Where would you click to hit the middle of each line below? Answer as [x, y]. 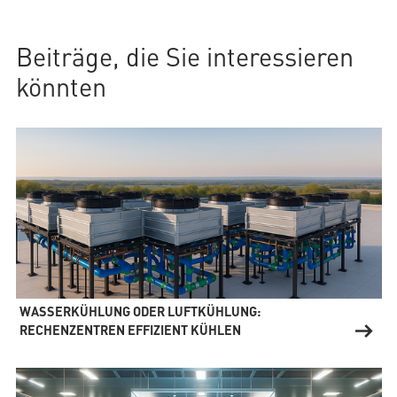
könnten [61, 86]
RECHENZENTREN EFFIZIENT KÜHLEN [130, 330]
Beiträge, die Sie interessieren [184, 56]
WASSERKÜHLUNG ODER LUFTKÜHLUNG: [140, 311]
